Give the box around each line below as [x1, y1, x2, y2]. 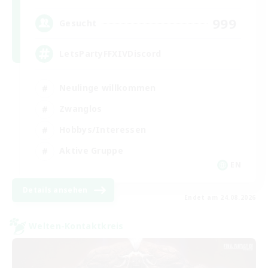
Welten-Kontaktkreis [29, 220, 124, 232]
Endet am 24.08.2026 [184, 193, 256, 202]
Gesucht [59, 17, 97, 29]
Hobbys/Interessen [59, 124, 147, 135]
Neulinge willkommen [59, 82, 156, 93]
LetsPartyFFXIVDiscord [59, 48, 162, 59]
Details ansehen [23, 184, 88, 195]
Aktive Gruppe [59, 145, 123, 156]
